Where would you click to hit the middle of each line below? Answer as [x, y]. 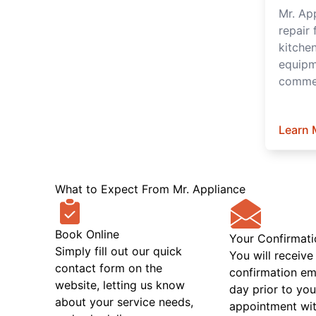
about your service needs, [124, 302]
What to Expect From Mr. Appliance [150, 189]
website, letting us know [120, 285]
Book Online [87, 234]
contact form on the [108, 268]
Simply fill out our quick [118, 251]
